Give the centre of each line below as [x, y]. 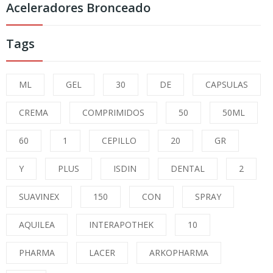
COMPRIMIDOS [113, 112]
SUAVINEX [39, 196]
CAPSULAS [227, 84]
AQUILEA [37, 224]
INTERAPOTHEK [121, 224]
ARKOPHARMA [179, 252]
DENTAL [188, 168]
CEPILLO [119, 140]
